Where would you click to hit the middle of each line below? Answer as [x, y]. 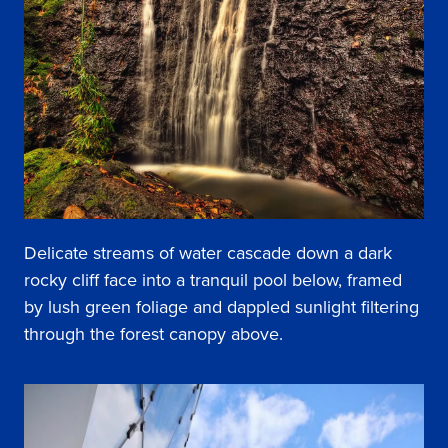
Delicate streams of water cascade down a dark [208, 252]
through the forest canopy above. [153, 333]
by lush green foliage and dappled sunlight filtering [221, 306]
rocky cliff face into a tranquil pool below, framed [213, 279]
